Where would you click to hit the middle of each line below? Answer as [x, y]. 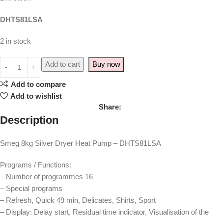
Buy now [106, 64]
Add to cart [63, 64]
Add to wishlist [36, 96]
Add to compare [38, 84]
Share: [110, 107]
